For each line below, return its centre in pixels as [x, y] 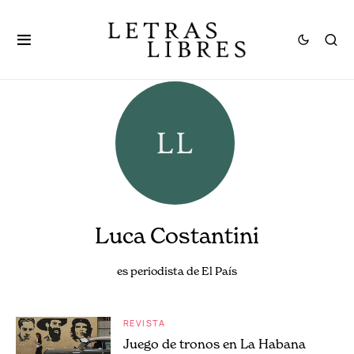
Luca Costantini [177, 235]
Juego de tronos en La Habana [215, 344]
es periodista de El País [177, 271]
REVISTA [145, 323]
